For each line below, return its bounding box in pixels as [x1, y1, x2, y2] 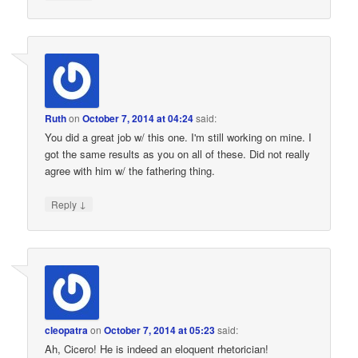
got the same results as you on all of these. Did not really [45, 146, 311, 162]
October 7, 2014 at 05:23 [104, 322, 216, 337]
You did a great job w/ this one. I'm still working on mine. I [45, 129, 312, 145]
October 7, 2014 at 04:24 [82, 111, 194, 126]
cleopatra [45, 322, 89, 337]
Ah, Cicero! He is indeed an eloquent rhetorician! [45, 340, 269, 356]
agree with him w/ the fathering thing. [45, 163, 216, 179]
